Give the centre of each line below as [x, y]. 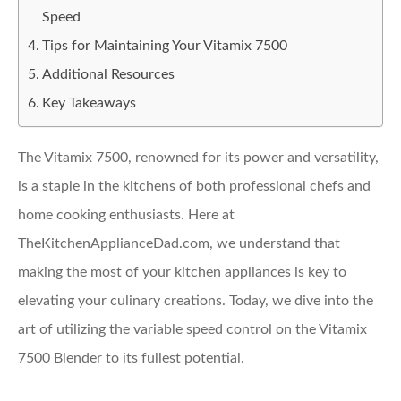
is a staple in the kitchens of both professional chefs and [194, 186]
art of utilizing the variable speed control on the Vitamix [192, 329]
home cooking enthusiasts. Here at [126, 215]
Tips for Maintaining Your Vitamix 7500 [165, 46]
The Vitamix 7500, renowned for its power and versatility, [198, 158]
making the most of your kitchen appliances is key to [182, 272]
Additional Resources [109, 74]
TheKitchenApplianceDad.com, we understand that [179, 243]
